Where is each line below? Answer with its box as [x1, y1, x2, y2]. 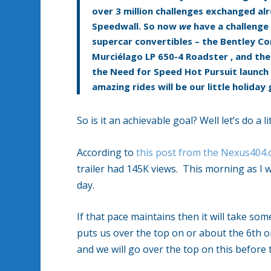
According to [77, 145, 137, 159]
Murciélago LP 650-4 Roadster [92, 50, 231, 63]
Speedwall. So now [92, 20, 177, 33]
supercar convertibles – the [92, 35, 218, 48]
